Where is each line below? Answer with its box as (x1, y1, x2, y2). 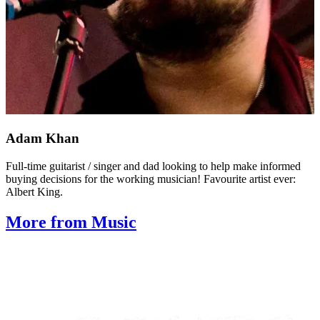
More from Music (6, 212, 136, 231)
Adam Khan (6, 130, 79, 146)
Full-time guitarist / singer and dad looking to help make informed (6, 159, 301, 172)
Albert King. (6, 185, 63, 198)
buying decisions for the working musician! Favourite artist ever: (6, 172, 296, 185)
